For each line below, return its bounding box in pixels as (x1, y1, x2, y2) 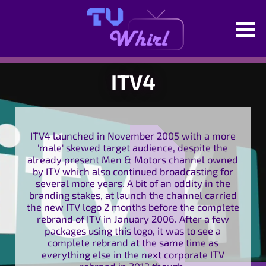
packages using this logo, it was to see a (45, 224, 221, 236)
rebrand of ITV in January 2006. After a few (36, 212, 229, 224)
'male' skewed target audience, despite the (37, 141, 229, 153)
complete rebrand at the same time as (47, 236, 218, 248)
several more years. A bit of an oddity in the (35, 176, 230, 189)
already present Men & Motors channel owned (27, 153, 239, 165)
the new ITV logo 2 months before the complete (26, 200, 239, 213)
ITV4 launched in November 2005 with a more (30, 129, 236, 141)
